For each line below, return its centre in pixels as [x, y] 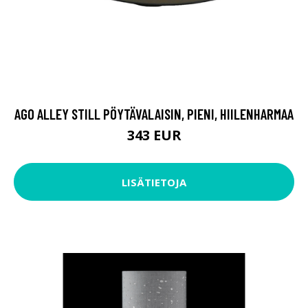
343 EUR [154, 135]
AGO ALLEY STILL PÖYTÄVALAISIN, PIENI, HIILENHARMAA [154, 114]
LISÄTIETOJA [154, 182]
